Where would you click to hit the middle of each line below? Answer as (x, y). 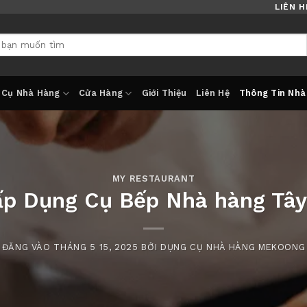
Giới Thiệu (164, 93)
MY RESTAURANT (153, 178)
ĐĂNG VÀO (28, 247)
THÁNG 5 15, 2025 (96, 247)
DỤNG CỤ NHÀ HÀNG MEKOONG (233, 247)
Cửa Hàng (101, 93)
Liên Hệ (213, 93)
